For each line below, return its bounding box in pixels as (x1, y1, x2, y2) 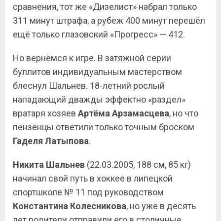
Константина (13, 201, 68, 211)
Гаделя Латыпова (13, 136, 89, 146)
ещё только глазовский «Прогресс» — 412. (13, 29, 185, 39)
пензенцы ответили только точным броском (13, 122, 194, 132)
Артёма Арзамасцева (78, 108, 169, 118)
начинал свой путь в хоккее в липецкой (13, 173, 173, 184)
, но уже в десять (126, 201, 196, 211)
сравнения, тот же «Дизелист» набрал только (13, 1, 197, 12)
